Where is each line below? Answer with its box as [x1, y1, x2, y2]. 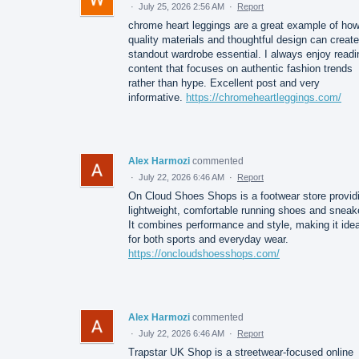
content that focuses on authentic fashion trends [128, 62, 353, 75]
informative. [128, 91, 186, 103]
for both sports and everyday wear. [128, 232, 288, 245]
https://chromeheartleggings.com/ [186, 91, 341, 103]
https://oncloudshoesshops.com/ [128, 247, 280, 260]
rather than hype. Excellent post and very [128, 76, 320, 89]
